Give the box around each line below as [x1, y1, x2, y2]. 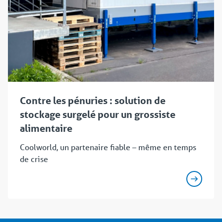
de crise [20, 154, 48, 165]
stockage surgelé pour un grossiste [20, 109, 175, 121]
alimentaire [20, 122, 72, 135]
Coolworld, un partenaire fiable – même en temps [20, 142, 196, 153]
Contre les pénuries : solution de [20, 95, 166, 107]
